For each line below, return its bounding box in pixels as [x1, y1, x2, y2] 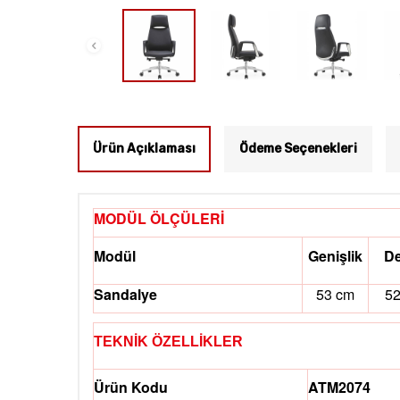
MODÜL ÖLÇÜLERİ [94, 208, 224, 229]
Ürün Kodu [94, 377, 168, 398]
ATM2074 [308, 377, 371, 398]
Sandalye [94, 284, 157, 305]
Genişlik [308, 246, 362, 267]
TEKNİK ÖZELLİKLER [94, 334, 243, 350]
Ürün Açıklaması [93, 141, 196, 157]
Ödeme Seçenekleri [239, 141, 357, 157]
